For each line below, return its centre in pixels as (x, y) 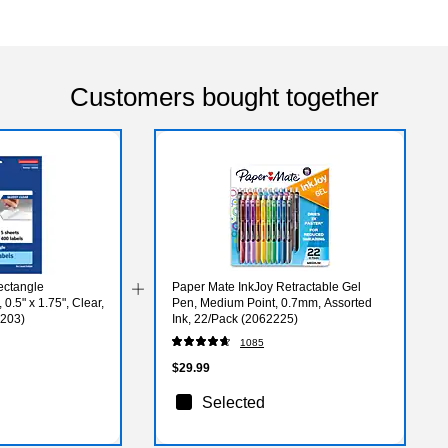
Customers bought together (224, 96)
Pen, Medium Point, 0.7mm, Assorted (272, 302)
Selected (234, 402)
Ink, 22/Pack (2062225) (235, 318)
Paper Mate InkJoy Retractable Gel (267, 286)
